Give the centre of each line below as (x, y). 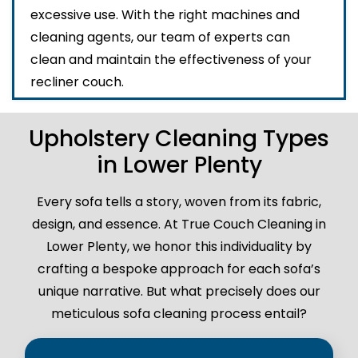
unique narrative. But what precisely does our (179, 292)
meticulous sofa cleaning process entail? (179, 314)
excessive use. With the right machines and (165, 15)
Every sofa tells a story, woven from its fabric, (179, 202)
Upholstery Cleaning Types (179, 139)
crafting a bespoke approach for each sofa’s (179, 269)
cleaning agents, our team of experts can (160, 38)
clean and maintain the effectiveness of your (171, 60)
